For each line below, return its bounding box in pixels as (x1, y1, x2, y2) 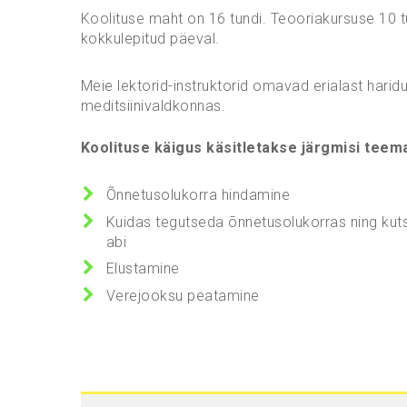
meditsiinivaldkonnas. (80, 97, 225, 115)
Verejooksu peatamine (105, 287, 260, 305)
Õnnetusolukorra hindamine (105, 186, 290, 204)
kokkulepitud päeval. (80, 30, 220, 48)
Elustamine (105, 260, 180, 278)
